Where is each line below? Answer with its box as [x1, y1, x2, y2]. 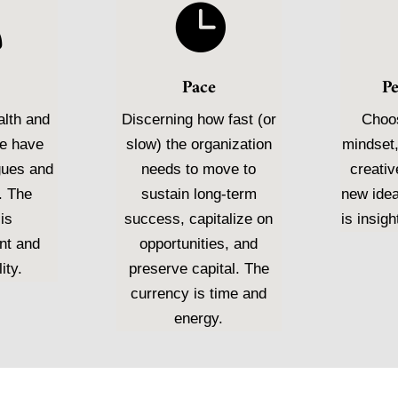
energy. [174, 310, 224, 328]
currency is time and [131, 285, 267, 303]
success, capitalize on [124, 211, 274, 228]
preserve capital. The [128, 260, 269, 278]
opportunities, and [139, 235, 259, 253]
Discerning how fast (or [121, 111, 276, 129]
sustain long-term [140, 186, 257, 203]
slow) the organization [125, 136, 272, 154]
